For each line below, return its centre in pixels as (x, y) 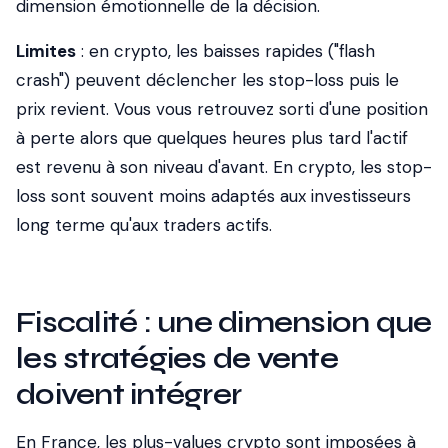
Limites (46, 51)
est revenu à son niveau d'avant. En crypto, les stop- (224, 167)
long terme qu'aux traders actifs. (144, 225)
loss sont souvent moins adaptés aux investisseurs (213, 196)
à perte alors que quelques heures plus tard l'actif (212, 138)
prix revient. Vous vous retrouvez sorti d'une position (222, 109)
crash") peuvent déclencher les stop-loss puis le (207, 80)
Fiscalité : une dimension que (224, 322)
